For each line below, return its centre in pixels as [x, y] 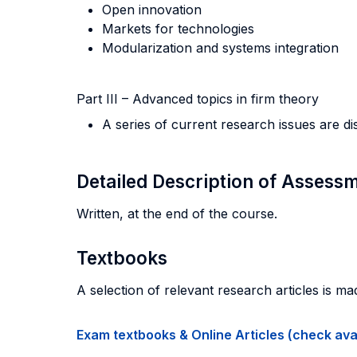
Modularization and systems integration [220, 48]
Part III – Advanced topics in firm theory [198, 99]
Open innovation [152, 10]
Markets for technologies [178, 29]
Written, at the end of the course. [177, 214]
